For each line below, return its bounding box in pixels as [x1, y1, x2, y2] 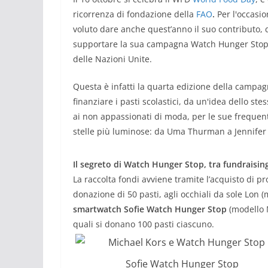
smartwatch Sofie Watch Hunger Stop [73, 203, 227, 215]
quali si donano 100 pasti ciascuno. [73, 218, 214, 230]
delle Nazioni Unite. [73, 53, 152, 65]
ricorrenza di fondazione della [73, 8, 196, 20]
